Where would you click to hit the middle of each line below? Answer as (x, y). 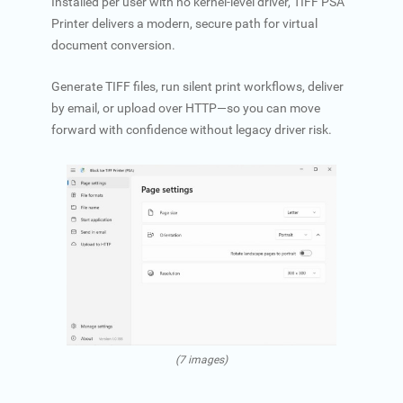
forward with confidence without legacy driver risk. (191, 130)
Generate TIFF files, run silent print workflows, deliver (197, 86)
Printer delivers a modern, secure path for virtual (184, 23)
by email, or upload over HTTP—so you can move (185, 108)
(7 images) (201, 359)
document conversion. (113, 45)
